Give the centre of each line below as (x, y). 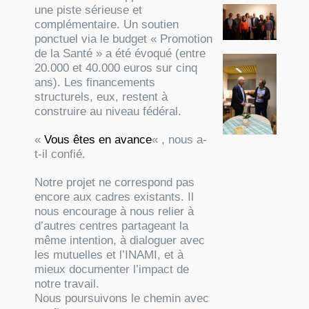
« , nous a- (180, 139)
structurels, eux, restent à (101, 97)
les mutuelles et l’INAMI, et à (109, 255)
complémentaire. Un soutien (107, 24)
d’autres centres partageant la (112, 226)
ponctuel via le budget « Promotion (124, 39)
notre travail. (67, 283)
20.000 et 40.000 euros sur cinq (116, 68)
